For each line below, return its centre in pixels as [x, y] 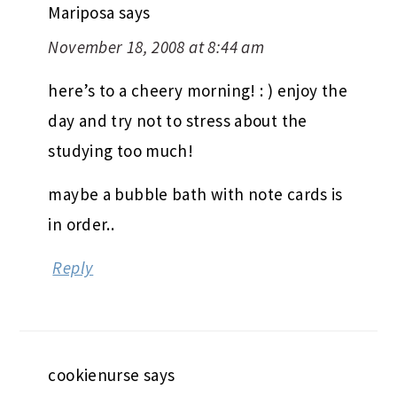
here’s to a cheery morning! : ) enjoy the [198, 90]
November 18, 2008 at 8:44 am [156, 47]
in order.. [82, 224]
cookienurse [94, 374]
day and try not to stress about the [178, 120]
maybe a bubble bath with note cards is [195, 194]
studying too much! [121, 150]
